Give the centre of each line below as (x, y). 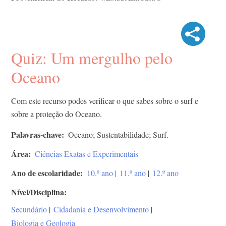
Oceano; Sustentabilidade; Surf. (118, 134)
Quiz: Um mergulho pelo (92, 58)
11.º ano (133, 173)
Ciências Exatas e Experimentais (87, 153)
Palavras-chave (36, 134)
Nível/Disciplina (38, 192)
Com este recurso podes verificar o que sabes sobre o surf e (105, 100)
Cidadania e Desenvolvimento (101, 209)
